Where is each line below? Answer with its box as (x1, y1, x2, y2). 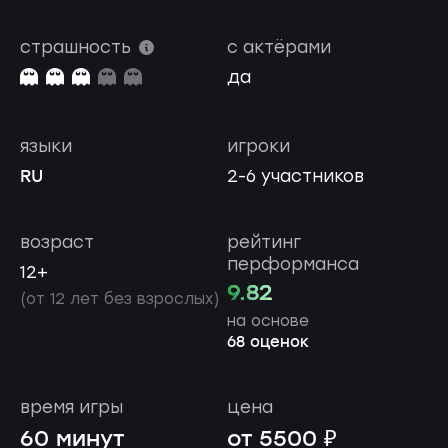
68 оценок (226, 330, 309, 355)
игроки (226, 135, 290, 156)
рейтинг (226, 231, 301, 252)
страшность (20, 36, 131, 57)
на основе (226, 311, 309, 330)
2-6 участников (226, 165, 364, 186)
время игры (20, 396, 123, 417)
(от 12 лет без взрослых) (20, 289, 219, 308)
